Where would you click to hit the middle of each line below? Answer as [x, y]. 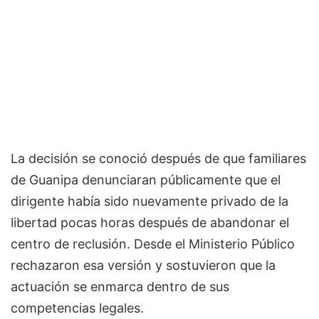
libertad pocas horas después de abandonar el [150, 223]
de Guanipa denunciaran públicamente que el [146, 180]
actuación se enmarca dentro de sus [120, 287]
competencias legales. [77, 308]
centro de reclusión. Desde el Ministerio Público [153, 244]
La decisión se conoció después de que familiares [158, 159]
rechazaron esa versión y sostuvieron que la [143, 266]
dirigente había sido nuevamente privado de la [150, 202]
